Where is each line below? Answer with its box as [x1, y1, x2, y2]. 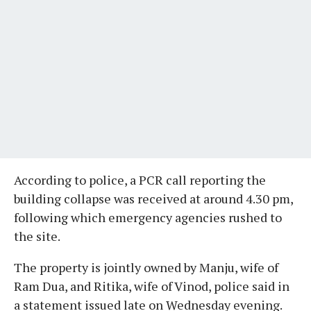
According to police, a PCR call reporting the [14, 171, 266, 188]
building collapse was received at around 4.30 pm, [14, 190, 293, 207]
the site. [14, 227, 60, 244]
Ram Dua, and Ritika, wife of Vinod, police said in [14, 277, 289, 294]
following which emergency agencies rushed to [14, 208, 282, 226]
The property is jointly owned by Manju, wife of [14, 258, 278, 276]
